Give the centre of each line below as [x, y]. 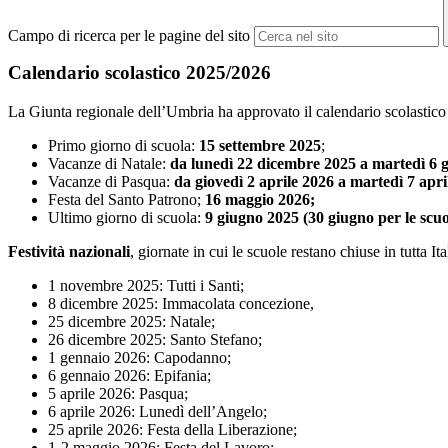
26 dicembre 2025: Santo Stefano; [155, 339]
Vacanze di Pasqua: [109, 181]
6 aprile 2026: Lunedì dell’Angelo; [157, 411]
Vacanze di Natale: [107, 163]
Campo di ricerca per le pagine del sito [129, 36]
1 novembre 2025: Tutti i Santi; [146, 285]
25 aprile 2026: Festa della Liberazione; [172, 429]
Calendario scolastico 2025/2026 [139, 72]
